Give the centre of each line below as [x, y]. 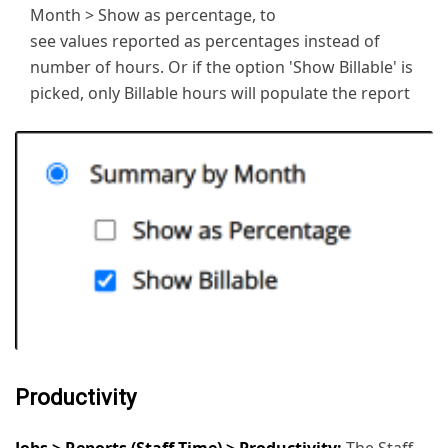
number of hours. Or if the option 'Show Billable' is [221, 67]
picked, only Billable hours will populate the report [220, 93]
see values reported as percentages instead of [205, 41]
